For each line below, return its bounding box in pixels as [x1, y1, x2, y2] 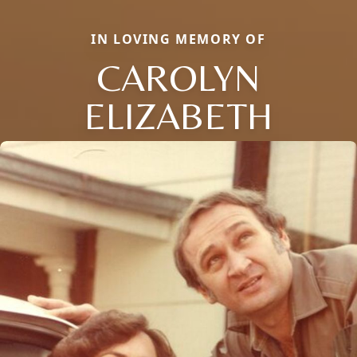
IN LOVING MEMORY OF [91, 30, 266, 49]
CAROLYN [97, 55, 260, 100]
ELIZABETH [84, 93, 273, 139]
